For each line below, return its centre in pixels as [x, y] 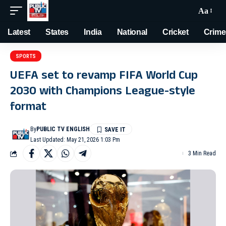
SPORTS [26, 56]
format [28, 108]
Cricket [176, 32]
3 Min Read [202, 153]
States [57, 32]
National [132, 32]
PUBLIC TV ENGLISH [63, 129]
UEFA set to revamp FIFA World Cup [104, 77]
